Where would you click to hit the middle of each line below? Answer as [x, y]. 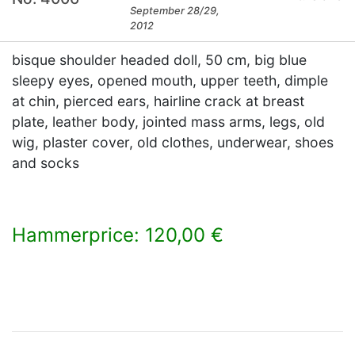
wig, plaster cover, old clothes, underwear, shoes [173, 142]
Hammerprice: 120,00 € [118, 235]
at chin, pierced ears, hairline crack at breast [158, 101]
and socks [46, 163]
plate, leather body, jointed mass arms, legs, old [168, 122]
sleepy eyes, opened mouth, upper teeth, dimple [170, 80]
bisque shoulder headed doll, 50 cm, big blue [159, 60]
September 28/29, [175, 11]
